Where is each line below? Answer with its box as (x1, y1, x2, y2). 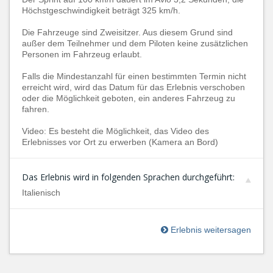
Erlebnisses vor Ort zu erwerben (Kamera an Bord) (22, 137, 218, 147)
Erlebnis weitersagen (168, 225, 251, 235)
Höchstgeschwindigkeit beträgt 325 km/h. (22, 5, 180, 15)
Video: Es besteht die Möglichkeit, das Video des (22, 126, 209, 136)
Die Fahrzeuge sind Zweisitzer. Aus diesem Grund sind (22, 27, 233, 37)
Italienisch (22, 188, 60, 197)
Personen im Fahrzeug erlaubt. (22, 49, 142, 59)
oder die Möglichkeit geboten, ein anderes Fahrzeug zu (22, 93, 235, 103)
